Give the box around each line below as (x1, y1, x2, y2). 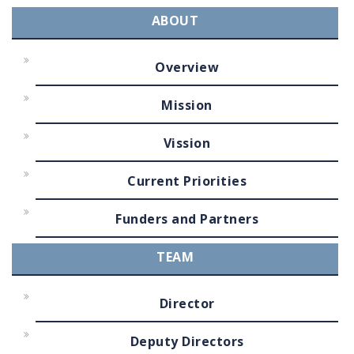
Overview (155, 58, 219, 76)
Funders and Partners (115, 210, 258, 228)
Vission (163, 134, 211, 152)
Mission (161, 96, 213, 114)
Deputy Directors (130, 333, 244, 350)
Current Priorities (127, 172, 247, 190)
